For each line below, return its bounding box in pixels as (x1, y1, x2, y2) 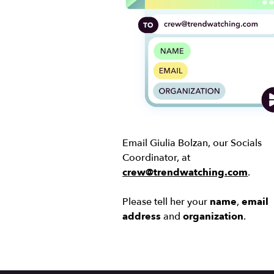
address (122, 209, 161, 223)
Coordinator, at (122, 150, 191, 165)
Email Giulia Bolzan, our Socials (122, 136, 262, 150)
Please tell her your (122, 194, 210, 209)
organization (183, 209, 244, 223)
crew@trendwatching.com (122, 165, 248, 179)
